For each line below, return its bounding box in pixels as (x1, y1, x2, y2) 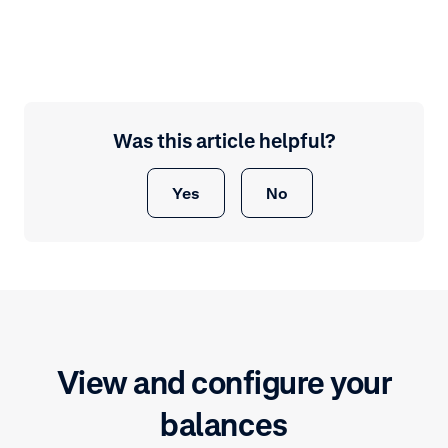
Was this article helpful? (113, 129, 335, 154)
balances (160, 405, 288, 445)
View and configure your (56, 363, 392, 403)
